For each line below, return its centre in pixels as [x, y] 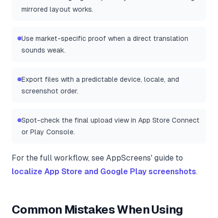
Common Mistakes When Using [97, 210]
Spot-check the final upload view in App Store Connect [110, 120]
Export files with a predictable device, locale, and [100, 80]
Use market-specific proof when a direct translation [105, 39]
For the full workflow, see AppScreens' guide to [97, 158]
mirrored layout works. [57, 9]
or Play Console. [48, 132]
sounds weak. [44, 50]
